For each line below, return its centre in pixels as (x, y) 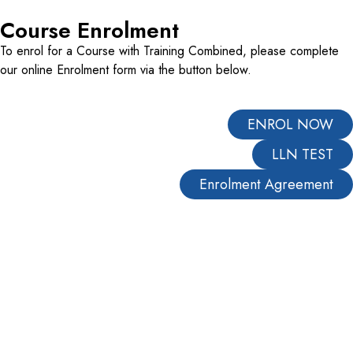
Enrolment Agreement (266, 185)
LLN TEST (303, 155)
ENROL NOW (290, 125)
